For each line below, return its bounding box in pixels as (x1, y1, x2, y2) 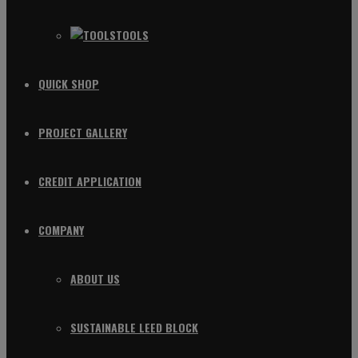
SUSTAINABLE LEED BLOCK (70, 319, 198, 336)
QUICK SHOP (38, 75, 99, 93)
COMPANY (38, 221, 84, 239)
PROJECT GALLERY (38, 124, 127, 141)
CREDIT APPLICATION (38, 173, 141, 190)
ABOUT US (70, 270, 120, 288)
